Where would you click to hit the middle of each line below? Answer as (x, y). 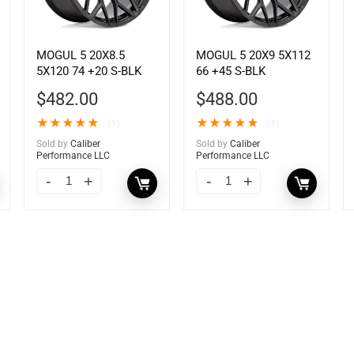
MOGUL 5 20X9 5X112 (254, 56)
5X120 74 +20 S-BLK (88, 72)
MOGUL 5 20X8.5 (80, 56)
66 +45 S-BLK (231, 72)
